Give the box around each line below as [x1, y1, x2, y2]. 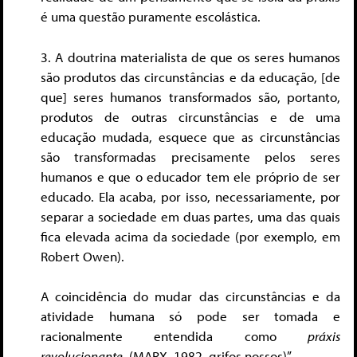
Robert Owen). [41, 247, 124, 265]
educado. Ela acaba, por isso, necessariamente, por [41, 187, 340, 205]
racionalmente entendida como [41, 328, 308, 345]
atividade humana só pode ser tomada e [41, 308, 340, 325]
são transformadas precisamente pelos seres [41, 147, 340, 165]
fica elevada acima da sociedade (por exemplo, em [41, 227, 340, 245]
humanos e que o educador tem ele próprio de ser [41, 167, 340, 185]
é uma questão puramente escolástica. [41, 8, 261, 25]
